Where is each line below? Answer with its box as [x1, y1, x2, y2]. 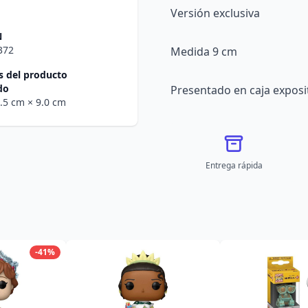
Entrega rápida [205, 159, 263, 171]
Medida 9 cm [170, 44, 237, 59]
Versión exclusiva [170, 5, 260, 21]
